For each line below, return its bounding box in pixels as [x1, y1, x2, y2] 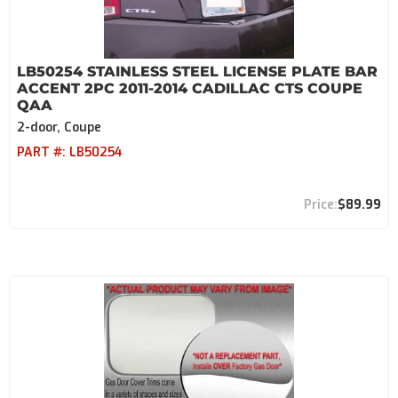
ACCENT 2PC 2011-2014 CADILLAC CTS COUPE [17, 80, 362, 97]
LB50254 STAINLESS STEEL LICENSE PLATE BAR [17, 63, 378, 80]
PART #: [17, 144, 69, 161]
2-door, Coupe [17, 119, 101, 136]
